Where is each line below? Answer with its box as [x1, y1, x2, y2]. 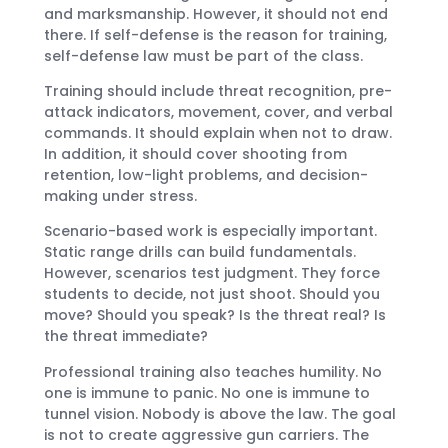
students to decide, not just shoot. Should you [44, 284, 380, 305]
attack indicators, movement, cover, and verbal [44, 102, 393, 123]
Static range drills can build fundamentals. [44, 242, 356, 263]
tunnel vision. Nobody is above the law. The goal [44, 403, 396, 424]
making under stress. [44, 186, 197, 207]
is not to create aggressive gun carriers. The [44, 424, 369, 445]
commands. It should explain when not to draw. [44, 123, 392, 144]
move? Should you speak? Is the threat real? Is [44, 305, 386, 326]
